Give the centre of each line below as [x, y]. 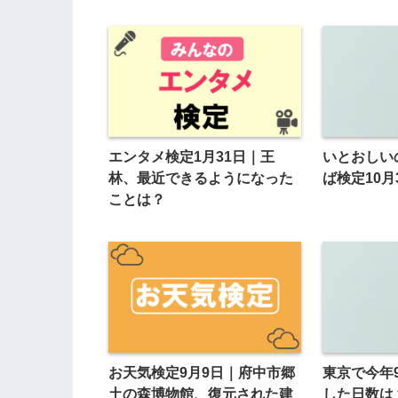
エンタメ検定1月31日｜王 [191, 157]
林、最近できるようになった [201, 178]
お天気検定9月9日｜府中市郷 [202, 372]
